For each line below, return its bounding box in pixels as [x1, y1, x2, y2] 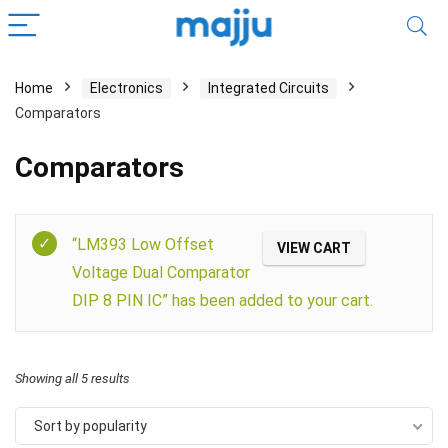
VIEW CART [277, 240, 351, 256]
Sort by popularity [34, 417, 147, 434]
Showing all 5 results [15, 370, 130, 386]
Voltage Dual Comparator [72, 263, 250, 282]
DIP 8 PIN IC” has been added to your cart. [72, 291, 373, 310]
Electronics [90, 80, 163, 96]
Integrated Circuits [208, 80, 329, 96]
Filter [386, 220, 422, 237]
